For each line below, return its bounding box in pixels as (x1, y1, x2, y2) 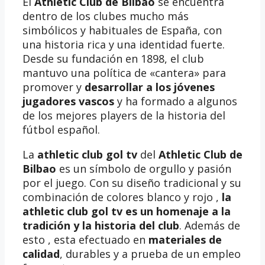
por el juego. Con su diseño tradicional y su (22, 175, 241, 190)
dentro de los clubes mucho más (22, 8, 189, 23)
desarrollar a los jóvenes (85, 79, 215, 94)
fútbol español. (22, 122, 100, 137)
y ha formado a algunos (114, 93, 237, 108)
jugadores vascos (22, 93, 114, 108)
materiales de (148, 232, 222, 247)
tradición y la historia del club (22, 218, 179, 232)
